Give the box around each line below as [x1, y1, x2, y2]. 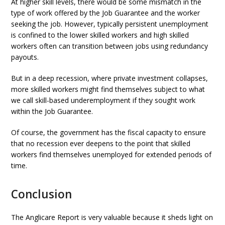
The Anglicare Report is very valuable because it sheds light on [11, 212, 213, 222]
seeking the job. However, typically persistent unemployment [11, 19, 209, 29]
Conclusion [11, 186, 72, 202]
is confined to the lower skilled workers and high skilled [11, 30, 189, 40]
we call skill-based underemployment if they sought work [11, 95, 196, 105]
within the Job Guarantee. [11, 106, 93, 116]
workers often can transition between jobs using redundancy [11, 41, 208, 51]
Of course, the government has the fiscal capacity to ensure [11, 127, 206, 137]
